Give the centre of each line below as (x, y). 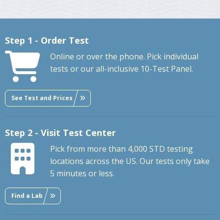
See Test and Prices (42, 98)
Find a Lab (27, 195)
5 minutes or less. (82, 174)
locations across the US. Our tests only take (130, 161)
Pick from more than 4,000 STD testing (122, 149)
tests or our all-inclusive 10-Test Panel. (122, 69)
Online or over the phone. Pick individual (124, 57)
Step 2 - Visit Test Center (60, 133)
